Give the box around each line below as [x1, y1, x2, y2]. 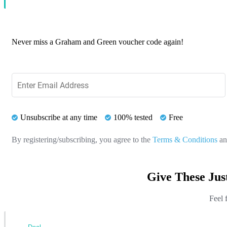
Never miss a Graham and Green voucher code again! [12, 37, 183, 47]
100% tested [113, 113, 153, 122]
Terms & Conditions [153, 135, 217, 144]
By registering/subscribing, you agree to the [12, 135, 153, 144]
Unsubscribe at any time [20, 113, 97, 122]
